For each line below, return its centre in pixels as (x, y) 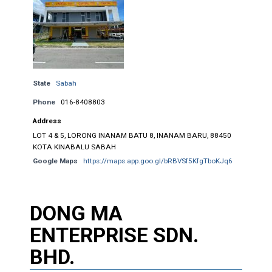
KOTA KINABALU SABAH (74, 147)
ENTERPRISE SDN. (114, 235)
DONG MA (76, 213)
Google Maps (55, 161)
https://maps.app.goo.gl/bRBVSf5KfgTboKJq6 (158, 161)
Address (47, 121)
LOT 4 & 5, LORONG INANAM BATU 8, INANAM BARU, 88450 (132, 135)
